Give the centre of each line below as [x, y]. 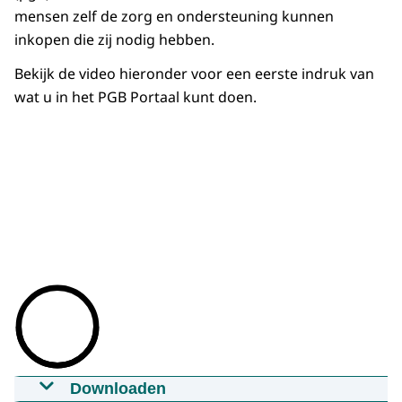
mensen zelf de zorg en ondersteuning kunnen [174, 17]
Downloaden [118, 389]
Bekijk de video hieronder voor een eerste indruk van [194, 74]
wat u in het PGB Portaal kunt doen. [135, 97]
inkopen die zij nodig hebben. [116, 40]
